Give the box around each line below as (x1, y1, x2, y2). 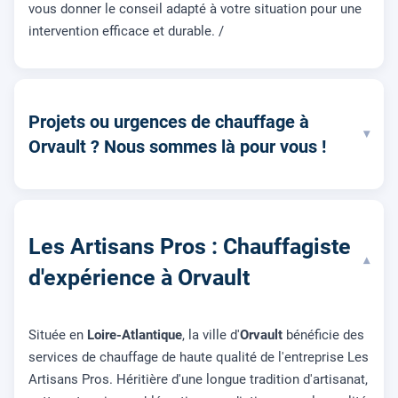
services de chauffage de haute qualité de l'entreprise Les (28, 349, 369, 366)
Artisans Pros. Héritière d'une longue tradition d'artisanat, (28, 371, 368, 388)
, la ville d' (182, 327, 240, 344)
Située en (28, 327, 87, 344)
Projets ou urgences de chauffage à (28, 110, 309, 132)
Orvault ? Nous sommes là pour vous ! (28, 135, 326, 157)
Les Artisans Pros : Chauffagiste (28, 233, 351, 259)
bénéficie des (283, 327, 364, 344)
